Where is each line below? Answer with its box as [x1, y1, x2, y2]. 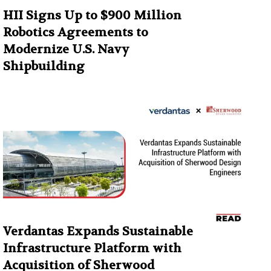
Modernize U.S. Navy [3, 42, 129, 57]
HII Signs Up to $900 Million [3, 8, 181, 24]
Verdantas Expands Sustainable [3, 224, 193, 240]
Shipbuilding [3, 59, 85, 74]
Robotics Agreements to [3, 25, 148, 41]
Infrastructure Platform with [3, 241, 181, 256]
